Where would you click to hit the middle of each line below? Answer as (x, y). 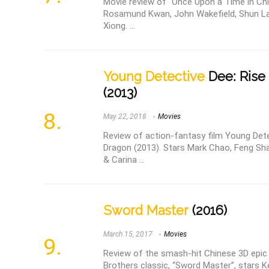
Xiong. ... (119, 26)
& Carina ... (124, 159)
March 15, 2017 (128, 234)
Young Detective (154, 76)
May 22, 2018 (125, 116)
